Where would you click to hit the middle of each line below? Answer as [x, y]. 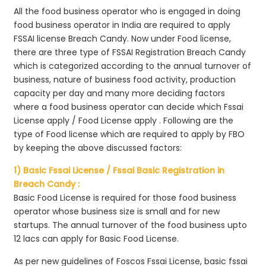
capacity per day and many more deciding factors [120, 93]
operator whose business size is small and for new [117, 211]
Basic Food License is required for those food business [125, 197]
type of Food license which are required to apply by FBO [129, 134]
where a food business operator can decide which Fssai [129, 107]
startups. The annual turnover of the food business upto [131, 225]
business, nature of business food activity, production [125, 79]
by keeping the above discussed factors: [98, 148]
